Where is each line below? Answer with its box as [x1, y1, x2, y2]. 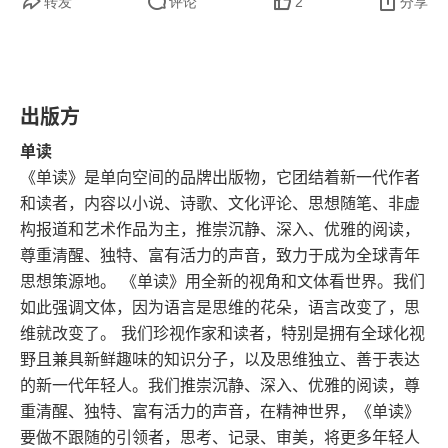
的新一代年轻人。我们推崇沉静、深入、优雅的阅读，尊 [20, 375, 420, 395]
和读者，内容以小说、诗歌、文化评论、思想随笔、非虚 [20, 193, 420, 213]
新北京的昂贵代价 [40, 51, 168, 71]
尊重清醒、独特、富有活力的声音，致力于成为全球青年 [20, 245, 420, 265]
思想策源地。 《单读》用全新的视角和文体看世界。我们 [20, 271, 425, 291]
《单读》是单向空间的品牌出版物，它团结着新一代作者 [20, 167, 420, 187]
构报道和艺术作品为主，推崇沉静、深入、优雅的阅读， [20, 219, 420, 239]
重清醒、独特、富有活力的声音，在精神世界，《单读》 [20, 401, 420, 421]
